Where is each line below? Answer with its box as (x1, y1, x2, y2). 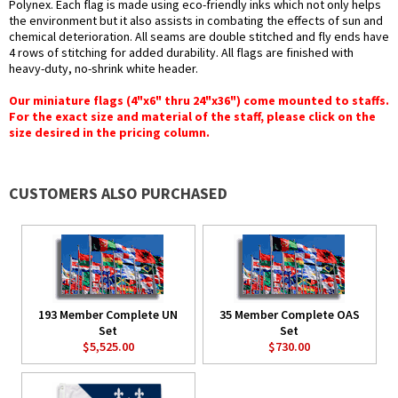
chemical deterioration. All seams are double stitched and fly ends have (9, 28, 389, 45)
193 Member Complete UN (38, 306, 179, 323)
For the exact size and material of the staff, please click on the (9, 108, 376, 125)
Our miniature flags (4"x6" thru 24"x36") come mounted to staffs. (9, 92, 389, 109)
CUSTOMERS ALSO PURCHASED (9, 183, 227, 204)
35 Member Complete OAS (219, 306, 360, 323)
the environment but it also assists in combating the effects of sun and (9, 12, 383, 29)
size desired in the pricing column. (9, 124, 210, 141)
